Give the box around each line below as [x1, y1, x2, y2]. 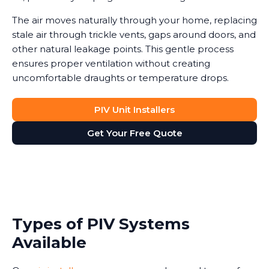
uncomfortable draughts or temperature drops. [12, 72, 229, 84]
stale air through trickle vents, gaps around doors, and [12, 29, 256, 41]
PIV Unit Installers [94, 104, 175, 116]
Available [12, 233, 86, 253]
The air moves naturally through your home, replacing [12, 14, 257, 26]
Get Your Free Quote [86, 127, 183, 139]
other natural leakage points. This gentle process [12, 43, 234, 55]
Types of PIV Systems [12, 214, 190, 234]
